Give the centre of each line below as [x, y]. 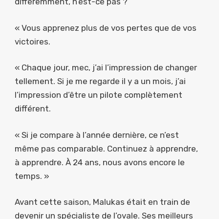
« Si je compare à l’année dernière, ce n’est [97, 135]
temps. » [32, 176]
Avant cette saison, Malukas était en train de [102, 202]
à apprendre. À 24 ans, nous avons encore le [100, 162]
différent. [33, 109]
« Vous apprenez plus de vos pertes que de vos [106, 28]
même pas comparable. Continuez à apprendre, [106, 148]
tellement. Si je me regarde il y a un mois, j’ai [100, 81]
